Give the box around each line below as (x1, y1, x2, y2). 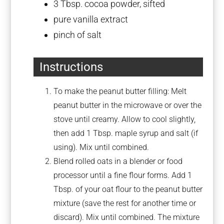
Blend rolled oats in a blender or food (53, 156, 183, 166)
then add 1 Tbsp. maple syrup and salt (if (53, 128, 198, 138)
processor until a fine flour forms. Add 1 (53, 170, 192, 180)
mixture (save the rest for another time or (53, 198, 196, 208)
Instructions (39, 59, 103, 74)
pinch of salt (53, 29, 102, 40)
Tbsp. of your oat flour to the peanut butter (53, 184, 203, 194)
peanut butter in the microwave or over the (53, 100, 202, 110)
